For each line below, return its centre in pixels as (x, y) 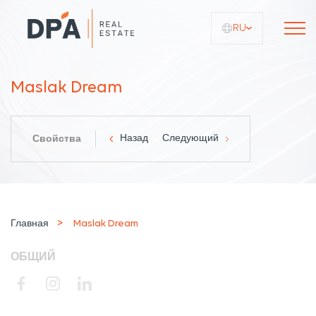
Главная (30, 224)
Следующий (190, 139)
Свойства (57, 139)
